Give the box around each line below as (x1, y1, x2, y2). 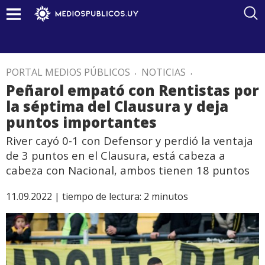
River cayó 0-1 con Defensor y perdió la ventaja (6, 133, 253, 148)
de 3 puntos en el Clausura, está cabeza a (6, 148, 225, 163)
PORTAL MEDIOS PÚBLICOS (6, 66, 130, 79)
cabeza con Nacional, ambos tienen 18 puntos (6, 163, 250, 177)
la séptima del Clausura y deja (6, 96, 228, 116)
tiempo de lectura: (62, 190, 141, 203)
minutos (151, 190, 188, 203)
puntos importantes (6, 112, 157, 132)
